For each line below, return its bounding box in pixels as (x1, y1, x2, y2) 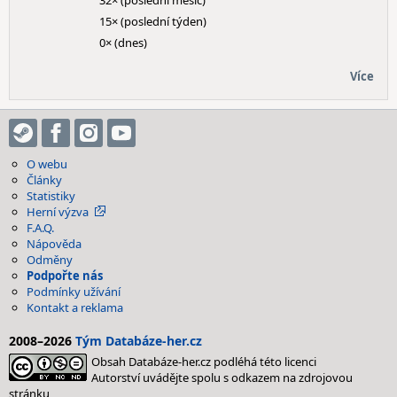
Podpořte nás (27, 268, 103, 284)
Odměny (27, 252, 73, 268)
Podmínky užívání (27, 284, 121, 300)
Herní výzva (27, 204, 89, 220)
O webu (27, 156, 67, 172)
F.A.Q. (27, 220, 54, 236)
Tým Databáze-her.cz (75, 332, 202, 349)
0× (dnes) (99, 35, 147, 51)
